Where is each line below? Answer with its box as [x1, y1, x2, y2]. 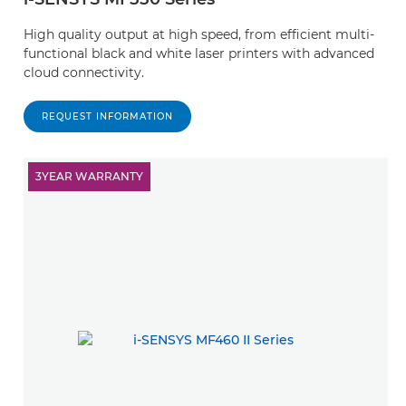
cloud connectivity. [24, 64, 144, 81]
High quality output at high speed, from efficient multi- [24, 26, 374, 43]
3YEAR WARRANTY [35, 169, 143, 183]
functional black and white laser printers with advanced [24, 45, 374, 62]
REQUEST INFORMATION [42, 111, 173, 122]
